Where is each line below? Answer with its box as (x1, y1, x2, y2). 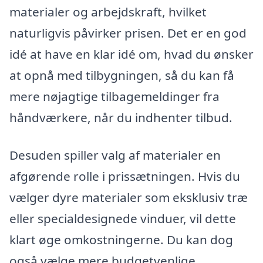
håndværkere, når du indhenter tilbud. (9, 109, 232, 126)
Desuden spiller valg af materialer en (9, 146, 221, 163)
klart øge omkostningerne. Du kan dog (9, 231, 233, 248)
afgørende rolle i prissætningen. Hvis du (9, 167, 240, 184)
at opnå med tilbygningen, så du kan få (9, 67, 234, 84)
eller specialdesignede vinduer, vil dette (9, 210, 236, 227)
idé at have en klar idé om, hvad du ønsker (9, 46, 254, 63)
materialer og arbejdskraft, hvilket (9, 4, 207, 21)
